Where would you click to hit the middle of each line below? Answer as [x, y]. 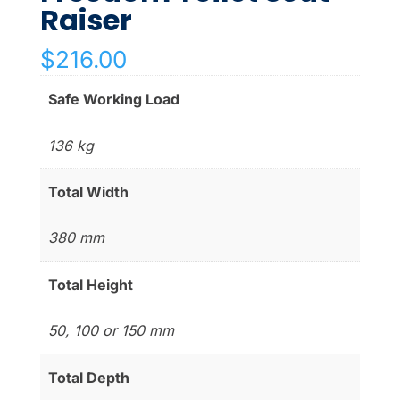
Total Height [91, 284]
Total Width [89, 192]
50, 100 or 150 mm [112, 331]
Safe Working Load [114, 100]
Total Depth [89, 377]
